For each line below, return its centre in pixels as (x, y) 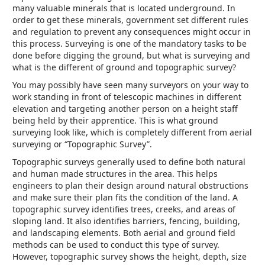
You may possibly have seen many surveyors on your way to (130, 85)
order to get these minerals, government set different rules (130, 20)
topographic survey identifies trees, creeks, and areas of (124, 209)
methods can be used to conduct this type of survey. (116, 245)
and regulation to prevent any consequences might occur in (132, 32)
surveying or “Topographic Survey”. (82, 144)
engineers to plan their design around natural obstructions (130, 186)
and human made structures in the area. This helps (115, 174)
